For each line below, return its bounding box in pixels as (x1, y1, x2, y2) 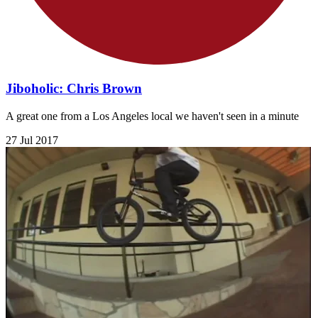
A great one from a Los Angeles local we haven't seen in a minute (6, 109, 299, 122)
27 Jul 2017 (6, 133, 58, 146)
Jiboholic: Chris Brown (6, 80, 142, 96)
